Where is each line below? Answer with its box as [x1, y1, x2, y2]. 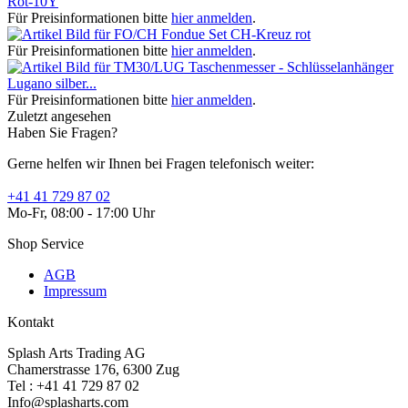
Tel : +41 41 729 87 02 [7, 377, 139, 393]
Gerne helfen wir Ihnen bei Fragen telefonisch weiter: [7, 155, 314, 171]
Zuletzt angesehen [7, 107, 111, 124]
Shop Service [7, 235, 84, 251]
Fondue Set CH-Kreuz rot [161, 25, 311, 42]
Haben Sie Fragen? [7, 124, 117, 140]
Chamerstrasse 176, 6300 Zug [7, 361, 179, 377]
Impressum [44, 282, 107, 299]
